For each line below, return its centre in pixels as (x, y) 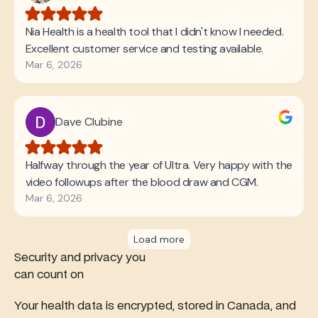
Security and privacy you (79, 257)
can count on (49, 274)
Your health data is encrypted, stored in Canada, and (155, 306)
